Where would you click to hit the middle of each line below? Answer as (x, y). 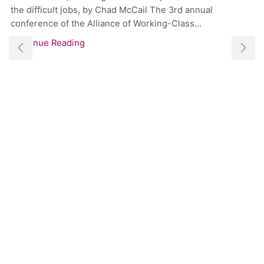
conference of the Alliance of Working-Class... (106, 24)
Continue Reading (48, 43)
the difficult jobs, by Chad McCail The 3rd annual (112, 10)
